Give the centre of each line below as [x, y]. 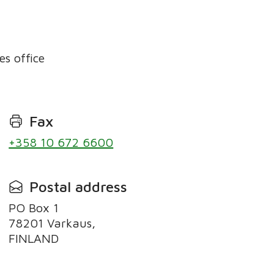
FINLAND [34, 239]
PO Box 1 [34, 208]
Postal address [78, 186]
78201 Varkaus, [52, 223]
